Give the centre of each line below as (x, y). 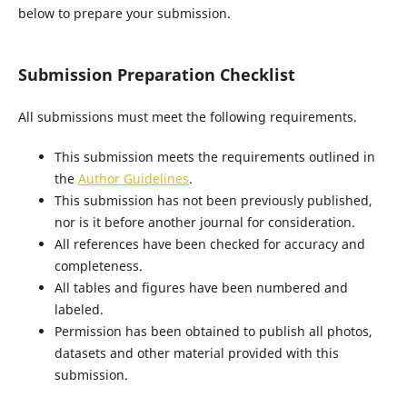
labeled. (79, 310)
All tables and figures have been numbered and (201, 288)
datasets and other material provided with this (196, 353)
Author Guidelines (133, 179)
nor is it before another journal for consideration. (204, 223)
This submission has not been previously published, (213, 201)
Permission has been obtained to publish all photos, (213, 332)
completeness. (98, 266)
